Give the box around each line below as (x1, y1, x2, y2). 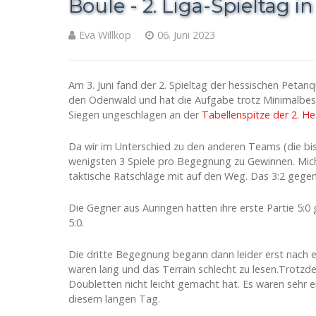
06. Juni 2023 (157, 28, 215, 42)
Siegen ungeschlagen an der (68, 108, 202, 121)
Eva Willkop (79, 28, 131, 42)
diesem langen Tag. (68, 292, 160, 305)
